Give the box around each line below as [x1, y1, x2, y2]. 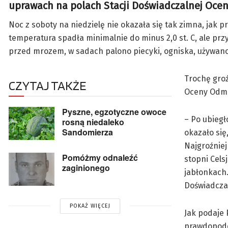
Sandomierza [62, 126, 113, 138]
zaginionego [62, 162, 110, 174]
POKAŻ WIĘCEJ [70, 202, 110, 209]
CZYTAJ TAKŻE [9, 78, 86, 94]
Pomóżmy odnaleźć [62, 152, 138, 164]
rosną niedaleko [62, 116, 124, 128]
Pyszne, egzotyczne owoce [62, 106, 166, 118]
